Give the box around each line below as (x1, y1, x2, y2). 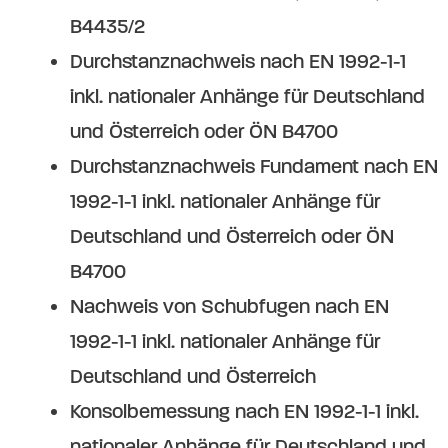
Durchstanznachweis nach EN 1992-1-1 (70, 49, 406, 75)
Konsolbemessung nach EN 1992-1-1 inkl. (70, 399, 419, 425)
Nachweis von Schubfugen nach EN (70, 294, 389, 320)
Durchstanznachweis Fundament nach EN (70, 154, 438, 180)
